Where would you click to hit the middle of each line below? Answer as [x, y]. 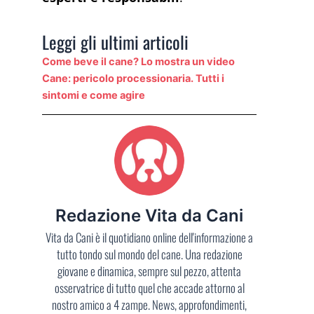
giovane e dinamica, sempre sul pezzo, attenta [149, 271]
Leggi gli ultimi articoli [115, 41]
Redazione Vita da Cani [149, 215]
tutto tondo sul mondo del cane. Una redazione [149, 254]
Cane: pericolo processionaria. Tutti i [133, 78]
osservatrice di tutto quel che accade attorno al [149, 287]
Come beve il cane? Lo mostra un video [138, 61]
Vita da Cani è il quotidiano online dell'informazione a [149, 237]
